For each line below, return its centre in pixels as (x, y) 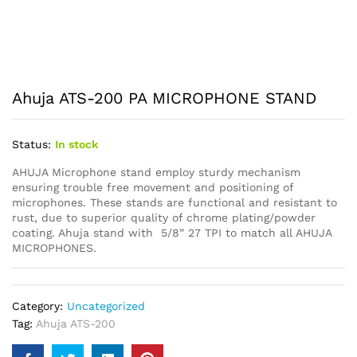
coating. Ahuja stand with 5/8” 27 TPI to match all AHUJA (172, 233)
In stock (76, 144)
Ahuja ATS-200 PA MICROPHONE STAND (164, 98)
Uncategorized (106, 306)
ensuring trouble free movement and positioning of (153, 187)
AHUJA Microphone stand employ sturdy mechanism (156, 172)
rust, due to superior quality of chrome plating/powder (164, 218)
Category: (39, 306)
